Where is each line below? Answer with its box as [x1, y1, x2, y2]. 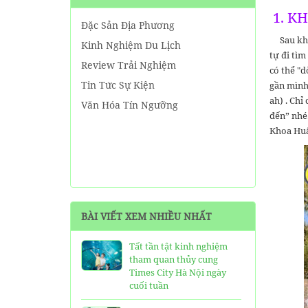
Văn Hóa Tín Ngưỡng [81, 98, 178, 111]
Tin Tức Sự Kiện [81, 78, 155, 91]
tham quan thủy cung [129, 253, 218, 265]
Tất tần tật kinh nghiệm [129, 240, 228, 252]
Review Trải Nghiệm [81, 58, 176, 71]
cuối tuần [129, 279, 168, 291]
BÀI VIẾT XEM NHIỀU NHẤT [81, 210, 212, 223]
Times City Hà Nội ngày [129, 266, 226, 278]
